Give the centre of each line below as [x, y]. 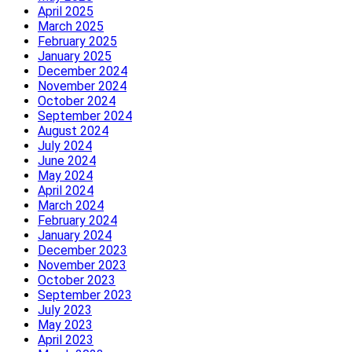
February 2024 [77, 220]
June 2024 [67, 160]
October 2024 [77, 101]
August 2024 [73, 130]
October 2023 [77, 280]
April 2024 [66, 190]
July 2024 [65, 145]
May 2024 [65, 175]
